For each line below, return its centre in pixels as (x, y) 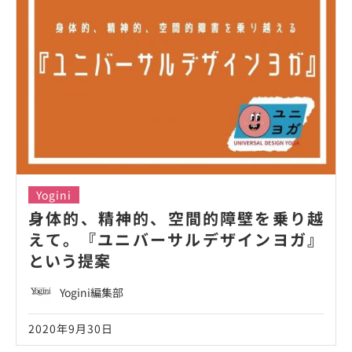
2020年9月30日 (71, 328)
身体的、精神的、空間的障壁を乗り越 (176, 218)
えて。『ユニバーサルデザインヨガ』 (176, 239)
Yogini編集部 (92, 292)
